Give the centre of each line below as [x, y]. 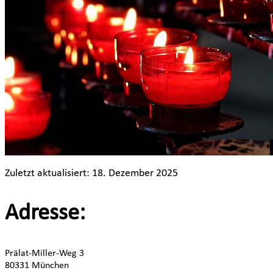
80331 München [38, 265]
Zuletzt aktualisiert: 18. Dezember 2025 [93, 173]
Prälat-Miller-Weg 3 [46, 253]
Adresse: [48, 214]
